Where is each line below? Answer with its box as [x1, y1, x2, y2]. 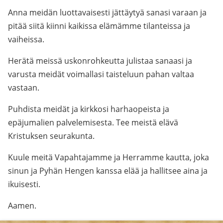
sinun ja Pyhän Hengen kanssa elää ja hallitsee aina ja [8, 165, 208, 176]
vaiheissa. [8, 34, 44, 45]
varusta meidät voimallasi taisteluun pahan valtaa [8, 69, 194, 80]
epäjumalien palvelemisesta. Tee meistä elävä [8, 117, 178, 128]
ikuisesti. [8, 179, 40, 190]
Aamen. [8, 200, 36, 211]
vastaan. [8, 82, 39, 93]
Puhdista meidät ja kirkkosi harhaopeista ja [8, 104, 169, 114]
